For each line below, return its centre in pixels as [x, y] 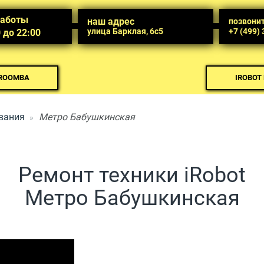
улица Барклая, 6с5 [125, 31]
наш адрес [110, 22]
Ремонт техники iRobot [132, 175]
